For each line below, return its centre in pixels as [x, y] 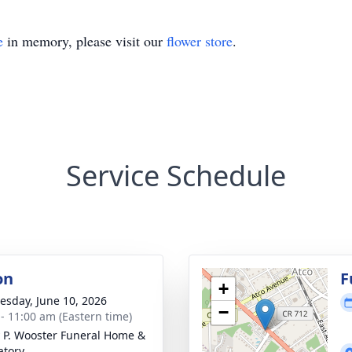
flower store [200, 41]
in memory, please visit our [85, 41]
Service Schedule [176, 176]
